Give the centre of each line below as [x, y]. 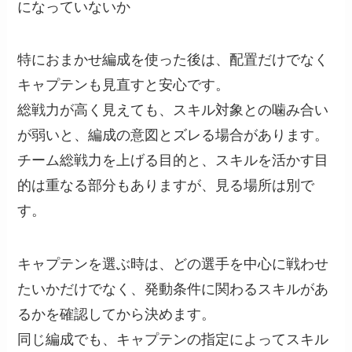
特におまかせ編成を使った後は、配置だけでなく [173, 60]
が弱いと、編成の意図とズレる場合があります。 [173, 136]
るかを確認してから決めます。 [117, 315]
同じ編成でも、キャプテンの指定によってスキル [173, 340]
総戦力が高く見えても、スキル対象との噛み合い [173, 110]
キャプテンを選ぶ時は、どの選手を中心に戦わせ [173, 264]
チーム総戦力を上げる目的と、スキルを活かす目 [173, 161]
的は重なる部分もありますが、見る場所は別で [166, 186]
